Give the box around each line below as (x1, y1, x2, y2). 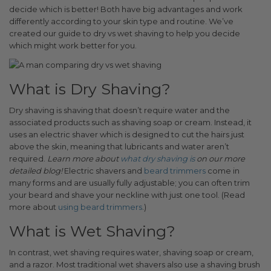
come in (206, 165, 240, 175)
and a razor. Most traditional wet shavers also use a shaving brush (9, 259, 260, 269)
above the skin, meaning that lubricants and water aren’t (9, 141, 229, 151)
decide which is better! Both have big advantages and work (9, 4, 243, 14)
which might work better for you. (9, 41, 137, 50)
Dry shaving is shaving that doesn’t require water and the (9, 105, 230, 115)
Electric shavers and (64, 165, 144, 175)
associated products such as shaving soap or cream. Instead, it (9, 117, 252, 127)
